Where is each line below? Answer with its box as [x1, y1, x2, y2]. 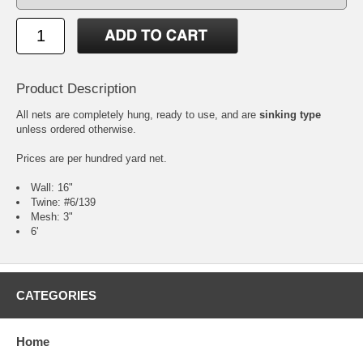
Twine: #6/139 [31, 196, 96, 209]
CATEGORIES [16, 288, 96, 303]
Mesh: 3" [31, 211, 73, 224]
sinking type [259, 109, 321, 122]
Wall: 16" [31, 181, 73, 194]
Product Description [16, 81, 136, 97]
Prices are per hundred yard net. [16, 152, 167, 165]
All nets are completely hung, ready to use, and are [16, 109, 259, 122]
